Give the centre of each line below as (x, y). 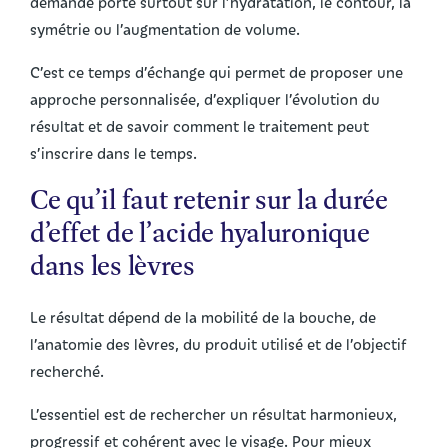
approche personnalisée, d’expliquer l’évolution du (205, 98)
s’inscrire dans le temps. (113, 152)
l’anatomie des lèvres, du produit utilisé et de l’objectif (218, 344)
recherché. (67, 371)
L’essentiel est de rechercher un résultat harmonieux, (213, 414)
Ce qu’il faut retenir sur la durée (209, 198)
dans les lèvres (112, 264)
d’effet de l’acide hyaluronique (200, 231)
